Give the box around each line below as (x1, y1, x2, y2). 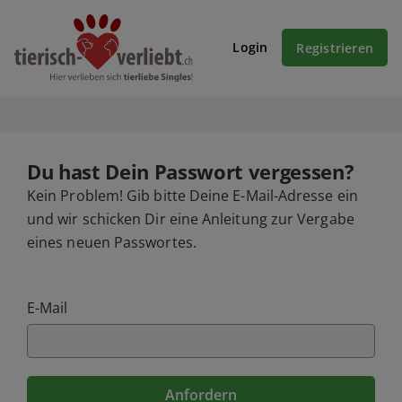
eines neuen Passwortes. (27, 232, 197, 252)
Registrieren (296, 39, 373, 57)
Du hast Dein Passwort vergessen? (27, 157, 354, 185)
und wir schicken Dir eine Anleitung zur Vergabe (27, 208, 354, 229)
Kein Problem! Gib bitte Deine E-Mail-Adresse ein (27, 185, 358, 205)
